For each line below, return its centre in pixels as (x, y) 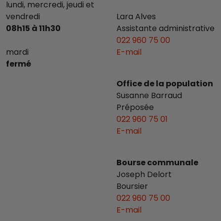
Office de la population (165, 83)
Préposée (135, 107)
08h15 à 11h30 (33, 28)
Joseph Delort (144, 174)
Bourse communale (157, 162)
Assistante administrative (166, 28)
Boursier (132, 186)
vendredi (23, 16)
